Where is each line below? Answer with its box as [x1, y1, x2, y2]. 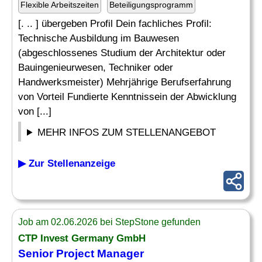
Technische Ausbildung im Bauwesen [18, 33, 179, 44]
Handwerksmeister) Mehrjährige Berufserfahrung [18, 77, 231, 88]
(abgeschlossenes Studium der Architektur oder [18, 47, 226, 58]
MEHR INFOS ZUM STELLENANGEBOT [37, 127, 216, 138]
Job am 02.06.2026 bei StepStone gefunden [18, 217, 201, 227]
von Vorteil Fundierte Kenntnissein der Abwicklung [18, 91, 236, 102]
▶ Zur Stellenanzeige [18, 158, 115, 169]
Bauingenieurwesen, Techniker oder [18, 62, 173, 73]
